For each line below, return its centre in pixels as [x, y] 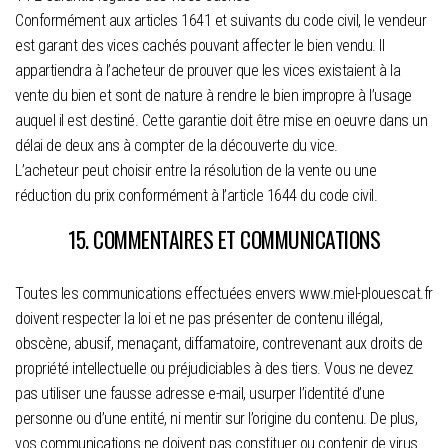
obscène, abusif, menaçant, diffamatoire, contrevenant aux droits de [219, 343]
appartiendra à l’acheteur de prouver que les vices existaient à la [207, 70]
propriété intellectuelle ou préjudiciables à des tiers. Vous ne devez [214, 368]
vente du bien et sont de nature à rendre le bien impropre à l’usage [213, 95]
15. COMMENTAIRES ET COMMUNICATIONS [224, 238]
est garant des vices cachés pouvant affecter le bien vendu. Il [199, 45]
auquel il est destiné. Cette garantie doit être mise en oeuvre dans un [221, 120]
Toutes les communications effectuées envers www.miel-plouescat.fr [224, 293]
